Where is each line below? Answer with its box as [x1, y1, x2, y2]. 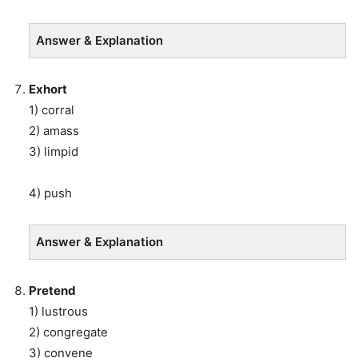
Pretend [29, 283, 78, 299]
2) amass [29, 123, 79, 139]
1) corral [29, 102, 74, 118]
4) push [29, 185, 72, 201]
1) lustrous [29, 304, 88, 320]
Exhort [29, 82, 70, 97]
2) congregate [29, 324, 108, 340]
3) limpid [29, 144, 78, 160]
